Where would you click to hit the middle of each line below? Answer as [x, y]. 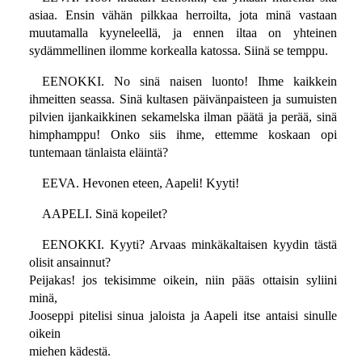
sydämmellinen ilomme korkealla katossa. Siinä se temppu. [178, 51]
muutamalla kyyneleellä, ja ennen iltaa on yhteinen [183, 33]
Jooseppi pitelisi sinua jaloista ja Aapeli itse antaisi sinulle [183, 316]
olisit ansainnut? [69, 263]
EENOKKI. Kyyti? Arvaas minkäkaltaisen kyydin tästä [189, 245]
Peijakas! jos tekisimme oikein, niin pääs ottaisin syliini [183, 280]
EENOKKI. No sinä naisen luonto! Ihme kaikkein [189, 82]
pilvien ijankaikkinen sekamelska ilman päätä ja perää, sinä [183, 117]
